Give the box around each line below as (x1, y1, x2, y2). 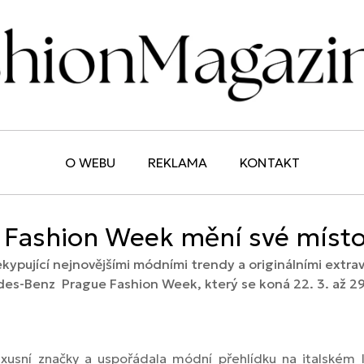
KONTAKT (239, 154, 300, 171)
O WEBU (64, 154, 115, 171)
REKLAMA (147, 154, 207, 171)
